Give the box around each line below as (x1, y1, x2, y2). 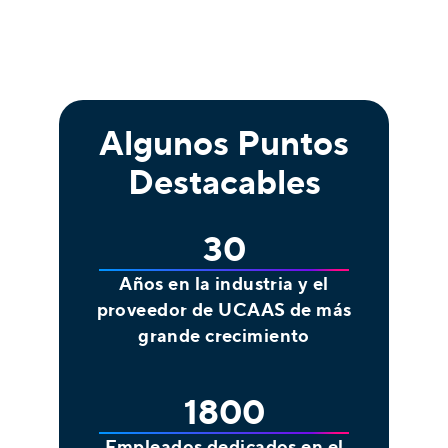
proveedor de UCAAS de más (96, 296, 352, 323)
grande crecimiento (138, 322, 310, 349)
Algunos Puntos (99, 118, 349, 169)
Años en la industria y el (119, 270, 329, 297)
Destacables (127, 157, 321, 208)
